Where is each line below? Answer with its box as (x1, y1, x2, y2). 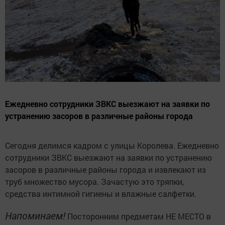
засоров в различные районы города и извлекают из (5, 164, 206, 175)
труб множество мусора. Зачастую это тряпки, (5, 176, 184, 187)
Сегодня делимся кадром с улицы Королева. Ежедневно (5, 140, 219, 151)
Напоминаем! (5, 208, 65, 222)
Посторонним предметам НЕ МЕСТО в (65, 210, 211, 221)
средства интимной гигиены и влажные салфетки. (5, 188, 196, 199)
